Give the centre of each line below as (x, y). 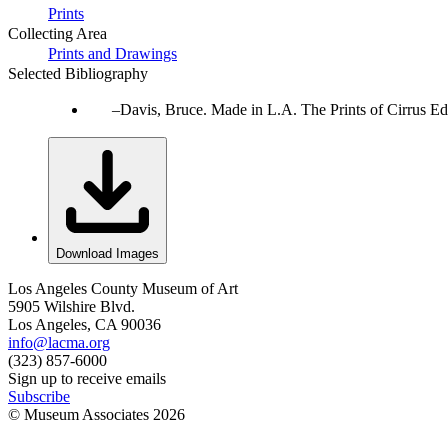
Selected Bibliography (78, 73)
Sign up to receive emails (87, 378)
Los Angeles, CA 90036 (84, 324)
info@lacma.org (59, 342)
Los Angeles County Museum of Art (123, 288)
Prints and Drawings (112, 53)
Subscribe (39, 396)
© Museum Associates (80, 414)
